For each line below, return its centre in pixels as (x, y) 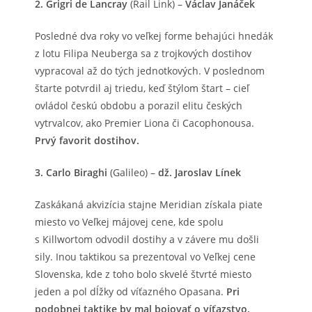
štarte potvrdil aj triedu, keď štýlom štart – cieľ (142, 88)
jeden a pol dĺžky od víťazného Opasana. (131, 291)
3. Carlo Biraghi (71, 172)
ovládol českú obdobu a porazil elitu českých (139, 105)
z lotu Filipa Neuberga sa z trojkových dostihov (143, 53)
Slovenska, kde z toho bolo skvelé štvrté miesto (143, 274)
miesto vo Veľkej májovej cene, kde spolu (129, 221)
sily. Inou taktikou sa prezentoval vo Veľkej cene (145, 256)
